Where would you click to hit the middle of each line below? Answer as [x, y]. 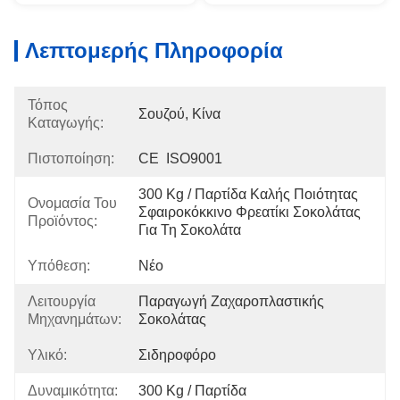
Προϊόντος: [62, 221]
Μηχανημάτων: [75, 319]
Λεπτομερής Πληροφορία [154, 50]
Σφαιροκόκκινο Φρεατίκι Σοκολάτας [250, 212]
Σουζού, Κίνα [179, 114]
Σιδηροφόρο [177, 355]
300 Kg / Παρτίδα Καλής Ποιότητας [248, 194]
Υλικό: [47, 355]
